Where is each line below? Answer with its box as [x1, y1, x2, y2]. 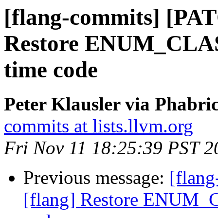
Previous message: [23, 167, 169, 188]
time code [4, 57, 98, 82]
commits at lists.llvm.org [4, 115, 193, 137]
